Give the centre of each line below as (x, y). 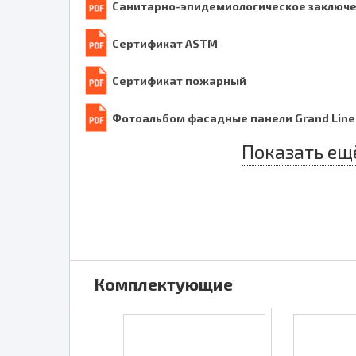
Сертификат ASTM (165, 43)
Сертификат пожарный (179, 80)
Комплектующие (163, 284)
